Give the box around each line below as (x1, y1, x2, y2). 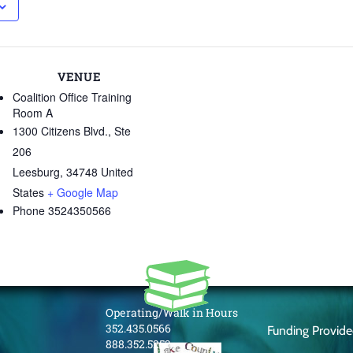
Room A (13, 105, 53, 121)
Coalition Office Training (13, 89, 132, 105)
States (13, 184, 44, 200)
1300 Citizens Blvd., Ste (13, 123, 131, 139)
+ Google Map (47, 184, 118, 200)
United (101, 164, 133, 180)
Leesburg (13, 164, 60, 180)
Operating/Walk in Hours (106, 305, 238, 320)
